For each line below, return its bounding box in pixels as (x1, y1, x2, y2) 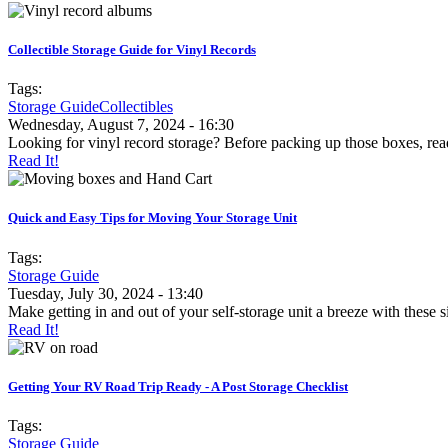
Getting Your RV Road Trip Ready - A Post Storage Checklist (8, 378, 348, 394)
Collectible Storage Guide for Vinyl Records (8, 42, 256, 58)
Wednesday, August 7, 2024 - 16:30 (8, 116, 234, 134)
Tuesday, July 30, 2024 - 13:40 (8, 284, 203, 302)
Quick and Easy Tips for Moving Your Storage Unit (8, 210, 297, 226)
